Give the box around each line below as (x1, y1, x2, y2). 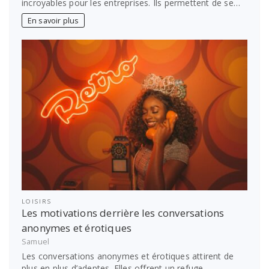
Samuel (22, 237, 50, 247)
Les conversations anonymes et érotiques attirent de (22, 250, 234, 262)
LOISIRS (22, 197, 52, 205)
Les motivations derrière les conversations (22, 205, 225, 220)
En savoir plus (27, 15, 79, 26)
